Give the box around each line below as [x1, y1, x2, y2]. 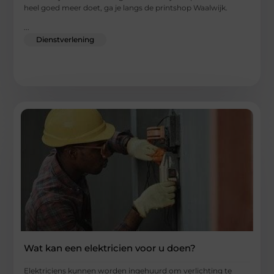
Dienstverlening [36, 35, 95, 45]
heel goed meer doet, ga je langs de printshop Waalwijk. [24, 2, 228, 12]
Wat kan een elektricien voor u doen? [24, 242, 196, 254]
